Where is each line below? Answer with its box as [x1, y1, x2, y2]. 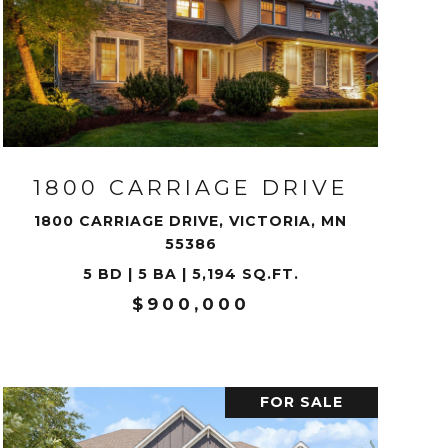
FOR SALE [259, 393, 343, 411]
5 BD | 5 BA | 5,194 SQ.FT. [82, 265, 299, 283]
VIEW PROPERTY [116, 63, 265, 81]
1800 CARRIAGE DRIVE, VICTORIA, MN [34, 212, 348, 230]
